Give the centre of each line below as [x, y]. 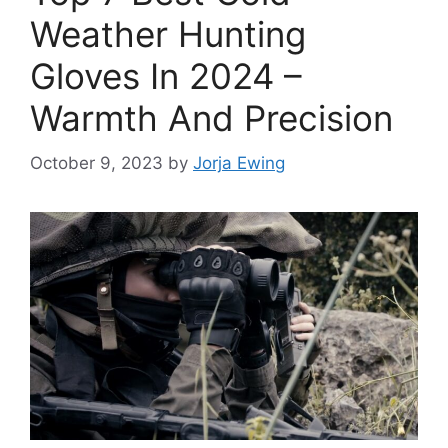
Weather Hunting [168, 34]
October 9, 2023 [96, 162]
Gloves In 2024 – [166, 76]
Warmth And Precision [211, 118]
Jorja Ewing [239, 162]
